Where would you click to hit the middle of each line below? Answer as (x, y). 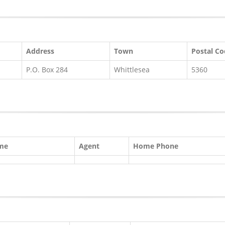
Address (40, 51)
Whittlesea (132, 70)
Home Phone (156, 146)
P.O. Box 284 (47, 70)
